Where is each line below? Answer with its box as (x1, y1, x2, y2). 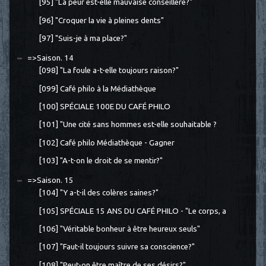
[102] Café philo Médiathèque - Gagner (38, 138, 175, 147)
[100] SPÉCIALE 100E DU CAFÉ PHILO (38, 102, 170, 111)
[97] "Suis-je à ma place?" (38, 33, 127, 43)
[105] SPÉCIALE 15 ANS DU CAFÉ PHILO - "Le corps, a (38, 206, 226, 216)
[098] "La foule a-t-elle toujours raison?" (38, 66, 179, 75)
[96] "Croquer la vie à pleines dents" (38, 15, 164, 25)
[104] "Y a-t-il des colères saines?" (38, 188, 159, 198)
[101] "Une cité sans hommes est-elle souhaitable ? (38, 120, 217, 129)
